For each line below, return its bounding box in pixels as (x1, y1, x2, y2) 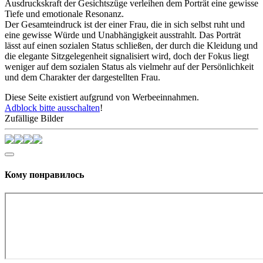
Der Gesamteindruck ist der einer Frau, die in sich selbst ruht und (5, 19, 245, 30)
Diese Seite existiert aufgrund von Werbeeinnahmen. (5, 92, 199, 103)
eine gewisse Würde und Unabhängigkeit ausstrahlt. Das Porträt (5, 30, 241, 41)
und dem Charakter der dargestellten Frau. (5, 72, 160, 83)
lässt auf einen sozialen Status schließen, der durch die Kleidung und (5, 41, 258, 51)
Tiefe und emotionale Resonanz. (5, 9, 124, 19)
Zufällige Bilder (5, 113, 63, 124)
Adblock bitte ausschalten (5, 103, 100, 113)
